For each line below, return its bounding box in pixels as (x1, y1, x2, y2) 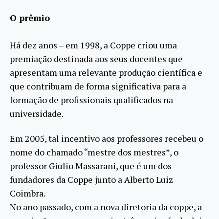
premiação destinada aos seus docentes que (10, 53, 183, 65)
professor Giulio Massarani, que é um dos (10, 159, 172, 172)
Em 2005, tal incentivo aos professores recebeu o (10, 132, 203, 144)
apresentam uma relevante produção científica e (10, 66, 202, 79)
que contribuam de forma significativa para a (10, 80, 186, 92)
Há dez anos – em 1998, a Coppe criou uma (10, 39, 177, 51)
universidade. (10, 108, 64, 120)
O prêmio (10, 12, 50, 24)
